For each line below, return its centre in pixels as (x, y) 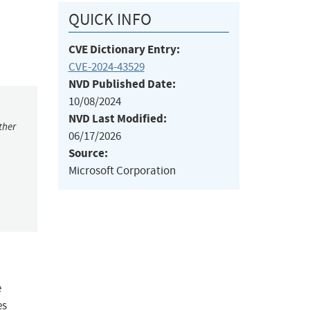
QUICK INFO (110, 20)
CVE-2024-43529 (106, 67)
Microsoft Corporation (122, 171)
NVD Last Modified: (117, 119)
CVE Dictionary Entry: (124, 50)
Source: (88, 154)
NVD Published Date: (122, 84)
